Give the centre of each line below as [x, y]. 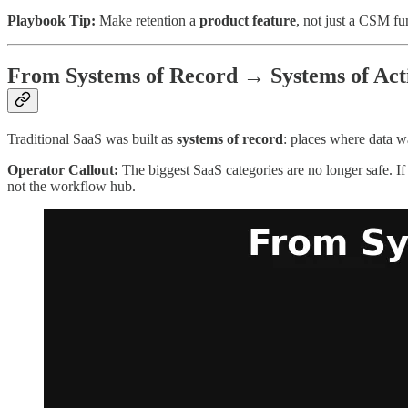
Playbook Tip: [51, 21]
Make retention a [148, 21]
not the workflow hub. [71, 186]
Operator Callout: [63, 169]
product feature [248, 21]
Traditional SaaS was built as [92, 138]
